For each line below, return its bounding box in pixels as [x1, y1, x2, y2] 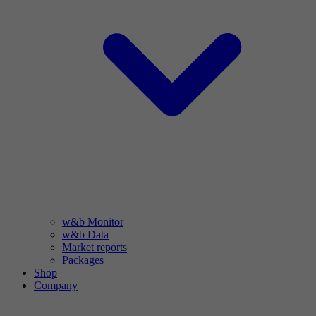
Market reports [62, 241, 127, 253]
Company [34, 279, 78, 291]
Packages [62, 254, 104, 266]
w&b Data [62, 229, 109, 241]
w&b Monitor [62, 216, 123, 228]
